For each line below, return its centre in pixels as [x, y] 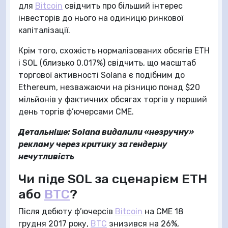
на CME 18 [163, 211]
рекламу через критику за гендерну [93, 144]
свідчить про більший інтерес [123, 6]
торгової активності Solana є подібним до [102, 75]
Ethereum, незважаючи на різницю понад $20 [109, 87]
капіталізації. [44, 30]
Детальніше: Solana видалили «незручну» [106, 132]
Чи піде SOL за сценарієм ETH [113, 179]
